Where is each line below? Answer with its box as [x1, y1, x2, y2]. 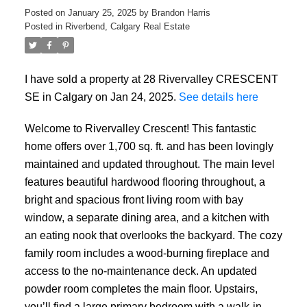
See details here [178, 90, 258, 103]
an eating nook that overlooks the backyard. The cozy [24, 228, 282, 241]
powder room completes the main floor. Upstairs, [24, 282, 258, 295]
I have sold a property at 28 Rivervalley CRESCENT [24, 72, 278, 85]
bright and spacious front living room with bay [24, 193, 243, 206]
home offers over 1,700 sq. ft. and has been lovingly [24, 139, 273, 152]
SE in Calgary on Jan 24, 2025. [24, 90, 179, 103]
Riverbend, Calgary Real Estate [64, 21, 190, 32]
